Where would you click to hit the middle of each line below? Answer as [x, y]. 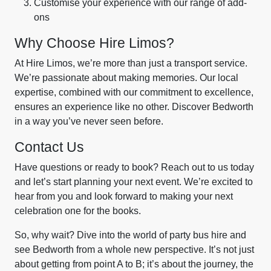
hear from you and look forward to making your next [124, 196]
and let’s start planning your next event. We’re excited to [134, 182]
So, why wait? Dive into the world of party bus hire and [130, 235]
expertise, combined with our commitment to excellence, [134, 92]
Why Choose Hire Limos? [94, 43]
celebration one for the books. [78, 211]
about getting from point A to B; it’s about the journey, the [134, 264]
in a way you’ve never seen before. [89, 121]
